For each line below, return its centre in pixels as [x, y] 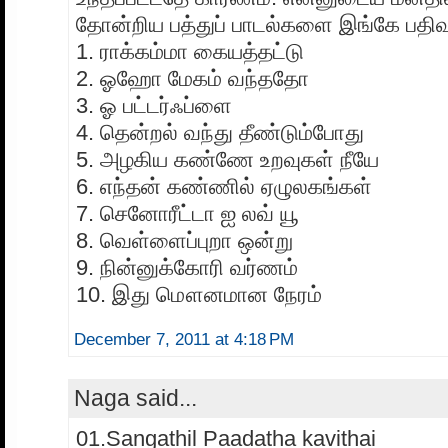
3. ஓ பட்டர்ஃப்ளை [154, 106]
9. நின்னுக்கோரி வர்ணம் [187, 268]
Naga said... [135, 398]
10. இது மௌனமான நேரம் [199, 295]
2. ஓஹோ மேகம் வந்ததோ [192, 79]
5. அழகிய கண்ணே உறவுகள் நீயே [227, 160]
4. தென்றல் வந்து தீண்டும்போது [220, 133]
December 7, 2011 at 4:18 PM [184, 340]
